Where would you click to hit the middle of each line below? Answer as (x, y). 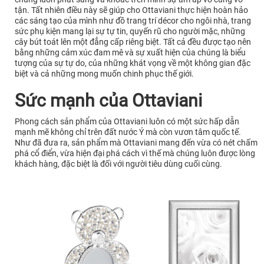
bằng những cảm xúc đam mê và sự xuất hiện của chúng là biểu (130, 53)
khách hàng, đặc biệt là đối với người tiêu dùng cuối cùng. (118, 164)
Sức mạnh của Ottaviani (108, 101)
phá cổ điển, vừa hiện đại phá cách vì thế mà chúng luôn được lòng (135, 154)
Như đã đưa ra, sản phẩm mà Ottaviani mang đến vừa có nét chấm (136, 143)
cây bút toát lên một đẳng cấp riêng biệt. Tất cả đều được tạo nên (133, 42)
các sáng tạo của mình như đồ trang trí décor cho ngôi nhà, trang (133, 21)
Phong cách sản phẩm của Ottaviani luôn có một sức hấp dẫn (127, 122)
